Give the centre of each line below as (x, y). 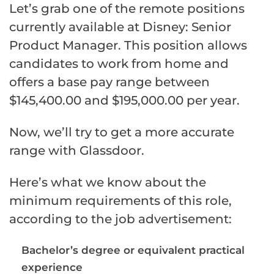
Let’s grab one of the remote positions (127, 9)
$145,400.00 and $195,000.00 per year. (124, 101)
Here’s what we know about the (108, 183)
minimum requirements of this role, (120, 201)
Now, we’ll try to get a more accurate (122, 132)
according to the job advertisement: (120, 219)
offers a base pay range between (109, 82)
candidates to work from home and (119, 64)
